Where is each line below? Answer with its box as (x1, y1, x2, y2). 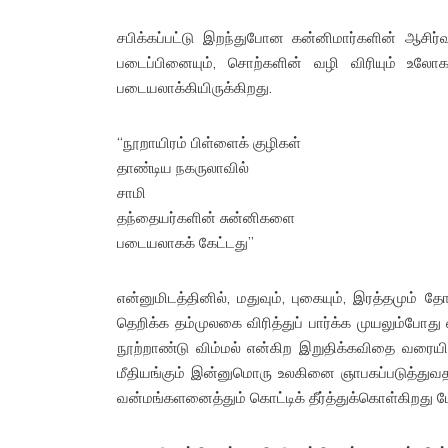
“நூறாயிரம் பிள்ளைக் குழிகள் (117, 132, 301, 152)
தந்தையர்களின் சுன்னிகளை (117, 207, 295, 227)
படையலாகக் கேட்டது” (117, 232, 254, 252)
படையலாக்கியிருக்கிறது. (117, 77, 272, 97)
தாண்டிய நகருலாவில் (117, 157, 249, 177)
